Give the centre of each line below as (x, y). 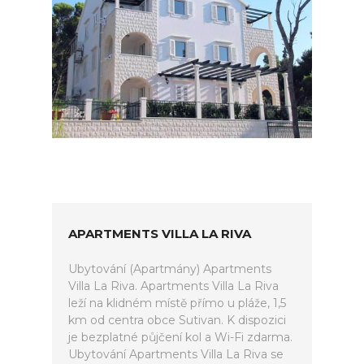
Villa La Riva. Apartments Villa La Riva (173, 286)
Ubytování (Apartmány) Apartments (170, 269)
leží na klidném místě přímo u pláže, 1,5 (177, 303)
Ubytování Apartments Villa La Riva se (176, 354)
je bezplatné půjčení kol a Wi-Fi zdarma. (180, 337)
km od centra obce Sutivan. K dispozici (177, 320)
